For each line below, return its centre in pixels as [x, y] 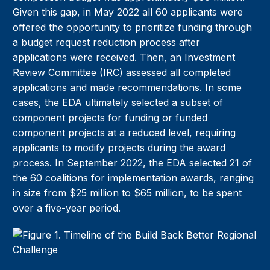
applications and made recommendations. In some [127, 88]
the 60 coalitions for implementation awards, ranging [133, 178]
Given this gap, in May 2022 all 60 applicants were [128, 12]
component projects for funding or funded [110, 118]
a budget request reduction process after [107, 42]
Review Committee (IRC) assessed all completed [122, 73]
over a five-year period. [67, 208]
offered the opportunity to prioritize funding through [133, 27]
